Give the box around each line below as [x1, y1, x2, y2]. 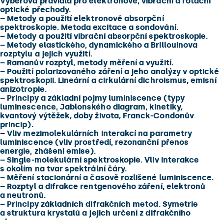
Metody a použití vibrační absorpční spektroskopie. [5, 31, 208, 41]
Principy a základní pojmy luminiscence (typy [5, 93, 185, 103]
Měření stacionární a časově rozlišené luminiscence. [5, 173, 214, 182]
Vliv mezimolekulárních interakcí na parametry [5, 129, 192, 138]
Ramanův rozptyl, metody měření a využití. [5, 58, 173, 67]
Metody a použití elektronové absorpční [5, 14, 164, 23]
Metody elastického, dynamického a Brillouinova [5, 40, 198, 50]
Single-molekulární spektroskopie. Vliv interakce [5, 155, 199, 165]
